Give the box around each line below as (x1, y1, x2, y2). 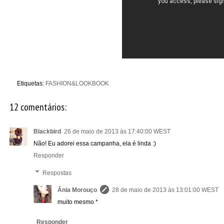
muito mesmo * (57, 198, 98, 205)
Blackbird (33, 127, 61, 135)
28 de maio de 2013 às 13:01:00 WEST (112, 186, 218, 193)
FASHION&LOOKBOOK (45, 79, 109, 87)
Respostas (42, 169, 72, 176)
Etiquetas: (17, 79, 45, 87)
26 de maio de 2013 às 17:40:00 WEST (64, 127, 170, 135)
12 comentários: (9, 100, 66, 113)
